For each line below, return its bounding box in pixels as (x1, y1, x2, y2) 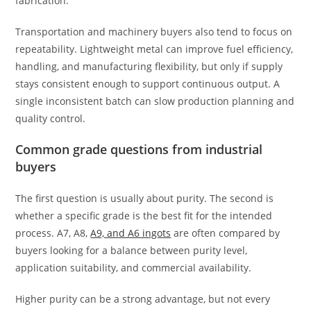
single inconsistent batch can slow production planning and (15, 94, 295, 108)
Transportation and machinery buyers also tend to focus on (15, 25, 293, 38)
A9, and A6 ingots (90, 226, 171, 239)
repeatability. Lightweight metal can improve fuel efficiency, (15, 42, 294, 56)
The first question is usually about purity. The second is (15, 192, 274, 205)
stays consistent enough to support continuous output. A (15, 77, 280, 90)
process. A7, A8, (15, 226, 91, 239)
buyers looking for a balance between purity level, (15, 244, 248, 257)
